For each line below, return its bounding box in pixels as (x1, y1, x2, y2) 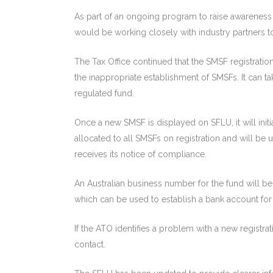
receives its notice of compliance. (74, 149, 207, 159)
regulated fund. (74, 88, 134, 98)
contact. (74, 239, 105, 249)
